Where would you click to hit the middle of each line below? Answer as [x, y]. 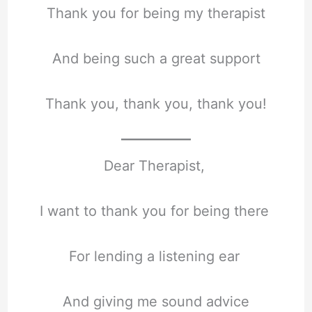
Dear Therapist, [156, 165]
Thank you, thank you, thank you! [156, 104]
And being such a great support [156, 59]
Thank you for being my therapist [156, 14]
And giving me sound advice [156, 301]
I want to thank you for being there [156, 211]
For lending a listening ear [156, 256]
